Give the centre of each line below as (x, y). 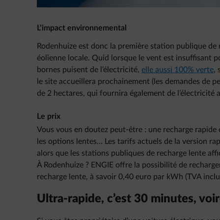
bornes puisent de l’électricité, (89, 70)
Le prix (49, 116)
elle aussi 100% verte (178, 70)
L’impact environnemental (82, 28)
